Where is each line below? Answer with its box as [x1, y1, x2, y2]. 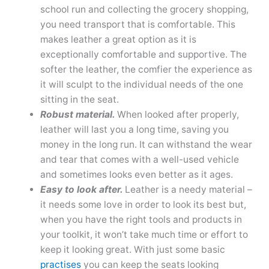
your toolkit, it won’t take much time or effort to [40, 228, 248, 240]
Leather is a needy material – [124, 183, 252, 195]
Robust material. [40, 108, 117, 120]
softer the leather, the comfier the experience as [40, 63, 252, 75]
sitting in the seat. [40, 93, 119, 105]
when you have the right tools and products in [40, 213, 242, 225]
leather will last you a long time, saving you [40, 123, 229, 135]
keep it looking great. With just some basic [40, 243, 225, 255]
